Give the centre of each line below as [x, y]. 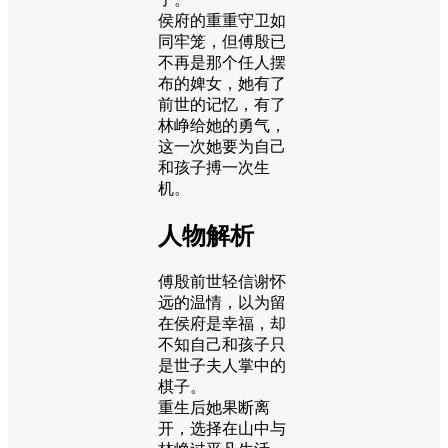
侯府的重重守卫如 [222, 20]
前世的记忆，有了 [222, 104]
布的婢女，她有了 [222, 83]
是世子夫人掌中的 [222, 365]
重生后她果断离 [214, 407]
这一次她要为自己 [222, 146]
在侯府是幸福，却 [222, 323]
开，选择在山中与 [222, 428]
